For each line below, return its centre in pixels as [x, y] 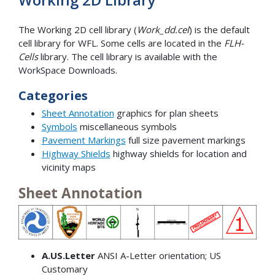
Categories [53, 95]
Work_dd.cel [163, 29]
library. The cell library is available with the [129, 56]
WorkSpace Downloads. [68, 70]
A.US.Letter [68, 255]
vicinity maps [68, 167]
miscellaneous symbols [128, 127]
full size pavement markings [187, 140]
